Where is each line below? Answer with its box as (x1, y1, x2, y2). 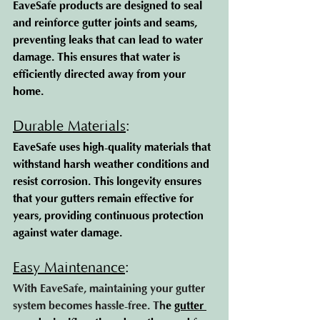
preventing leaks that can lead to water (13, 34, 206, 46)
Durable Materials (13, 119, 126, 134)
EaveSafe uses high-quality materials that (13, 141, 214, 154)
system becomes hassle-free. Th (13, 299, 166, 312)
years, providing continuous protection (13, 209, 206, 222)
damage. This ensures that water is (13, 51, 183, 64)
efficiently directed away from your (13, 68, 189, 81)
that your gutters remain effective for (13, 192, 196, 205)
